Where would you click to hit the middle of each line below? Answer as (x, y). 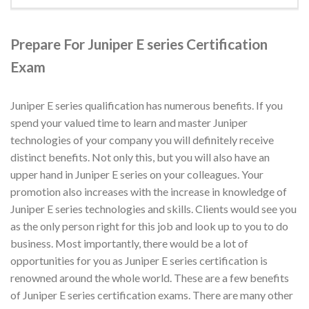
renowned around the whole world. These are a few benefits (150, 277)
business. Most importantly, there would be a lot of (129, 243)
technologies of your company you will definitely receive (142, 139)
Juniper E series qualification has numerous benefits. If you (147, 105)
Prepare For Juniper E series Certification (139, 43)
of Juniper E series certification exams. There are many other (152, 295)
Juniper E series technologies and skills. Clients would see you (153, 208)
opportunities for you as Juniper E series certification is (139, 260)
